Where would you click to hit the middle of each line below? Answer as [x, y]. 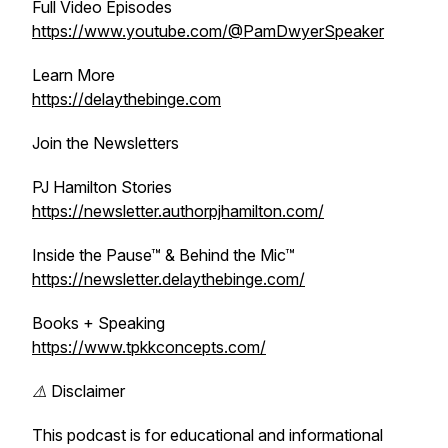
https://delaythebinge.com [126, 99]
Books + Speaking [98, 323]
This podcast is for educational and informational [207, 435]
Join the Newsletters [105, 143]
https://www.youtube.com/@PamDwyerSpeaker [208, 31]
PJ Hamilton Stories [102, 187]
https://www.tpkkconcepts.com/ [149, 347]
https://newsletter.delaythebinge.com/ [168, 279]
